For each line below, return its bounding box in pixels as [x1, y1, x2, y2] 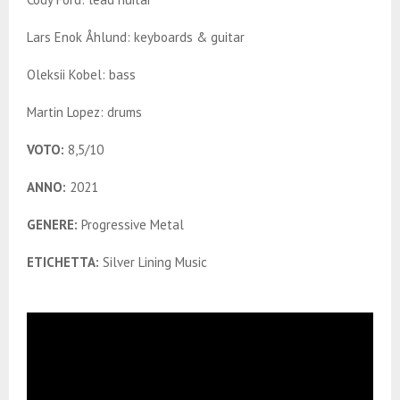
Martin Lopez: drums [27, 104, 142, 121]
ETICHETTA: [27, 254, 99, 271]
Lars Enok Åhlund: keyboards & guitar [27, 29, 245, 46]
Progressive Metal [78, 216, 184, 234]
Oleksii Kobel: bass [27, 66, 136, 84]
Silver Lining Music [99, 254, 207, 271]
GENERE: [27, 216, 78, 234]
